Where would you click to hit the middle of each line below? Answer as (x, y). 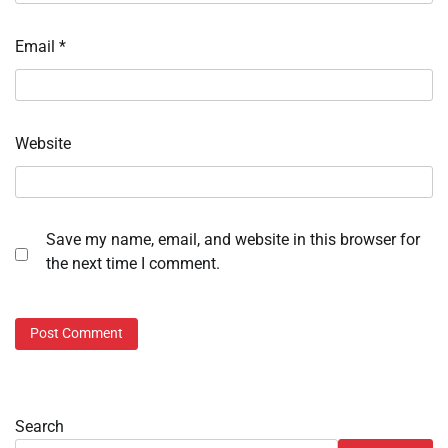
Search (39, 426)
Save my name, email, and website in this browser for (233, 240)
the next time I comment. (133, 264)
